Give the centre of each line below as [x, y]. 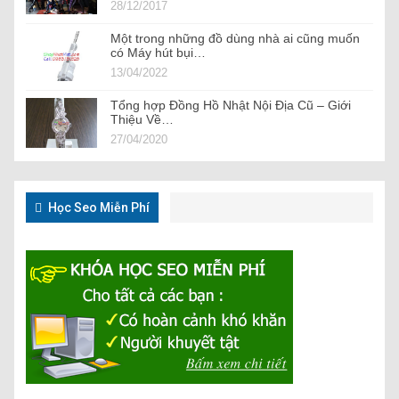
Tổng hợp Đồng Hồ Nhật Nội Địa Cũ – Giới [231, 105]
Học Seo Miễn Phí [98, 207]
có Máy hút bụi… [158, 52]
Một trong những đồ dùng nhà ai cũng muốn [235, 38]
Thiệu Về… [142, 119]
